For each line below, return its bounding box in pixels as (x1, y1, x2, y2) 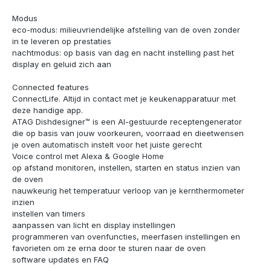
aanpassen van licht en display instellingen (12, 220, 175, 230)
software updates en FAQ (12, 255, 109, 265)
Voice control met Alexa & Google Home (12, 151, 164, 162)
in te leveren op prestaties (12, 36, 111, 47)
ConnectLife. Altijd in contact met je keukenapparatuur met (12, 94, 236, 104)
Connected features (12, 82, 89, 93)
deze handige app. (12, 105, 83, 116)
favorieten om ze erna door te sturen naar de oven (12, 243, 206, 253)
